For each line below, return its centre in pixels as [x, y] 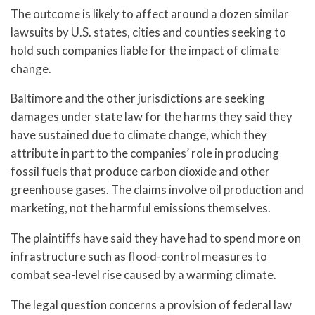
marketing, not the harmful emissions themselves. [141, 208]
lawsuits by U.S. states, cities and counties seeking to [148, 32]
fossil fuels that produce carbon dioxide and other [140, 172]
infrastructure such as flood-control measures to [139, 257]
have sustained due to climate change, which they [139, 135]
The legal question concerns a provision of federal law [151, 304]
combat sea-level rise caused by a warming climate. [143, 275]
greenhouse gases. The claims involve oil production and [157, 190]
